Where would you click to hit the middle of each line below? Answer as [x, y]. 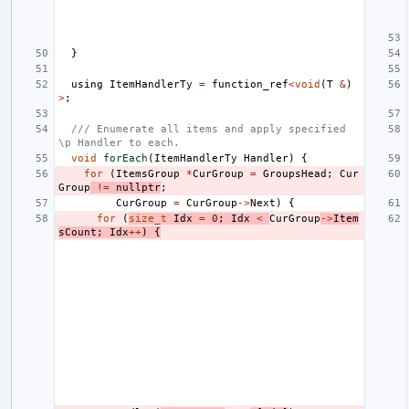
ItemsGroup [148, 173]
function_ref [250, 84]
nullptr [138, 187]
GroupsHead [295, 173]
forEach [126, 158]
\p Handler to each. [119, 142]
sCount [78, 232]
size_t [148, 218]
